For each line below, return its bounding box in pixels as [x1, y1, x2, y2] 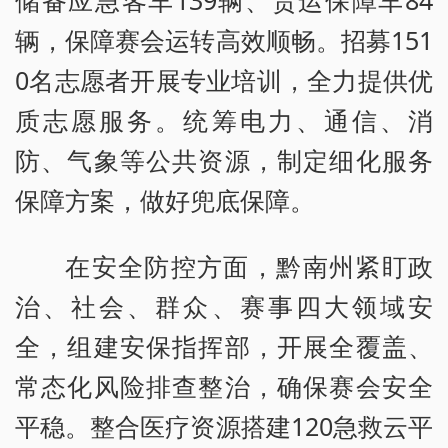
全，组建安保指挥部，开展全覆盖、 [15, 329, 433, 364]
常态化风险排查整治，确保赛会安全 [15, 369, 433, 404]
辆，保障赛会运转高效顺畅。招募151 [15, 23, 433, 58]
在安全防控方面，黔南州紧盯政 [65, 249, 433, 284]
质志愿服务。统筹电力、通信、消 [15, 103, 433, 138]
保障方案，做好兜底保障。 [15, 183, 315, 218]
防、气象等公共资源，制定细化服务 [15, 143, 433, 178]
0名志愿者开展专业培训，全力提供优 [15, 63, 433, 98]
